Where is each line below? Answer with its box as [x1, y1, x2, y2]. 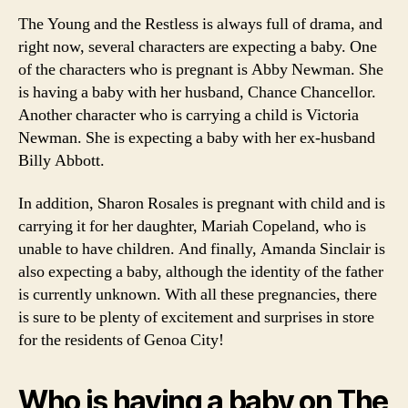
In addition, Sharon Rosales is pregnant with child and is [18, 193, 385, 214]
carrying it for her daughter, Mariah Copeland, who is [18, 216, 366, 237]
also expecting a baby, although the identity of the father [18, 261, 383, 282]
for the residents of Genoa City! [18, 330, 224, 351]
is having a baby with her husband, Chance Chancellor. [18, 81, 376, 103]
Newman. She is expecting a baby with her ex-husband [18, 127, 375, 148]
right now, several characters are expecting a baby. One [18, 36, 377, 57]
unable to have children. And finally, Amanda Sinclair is [18, 239, 385, 260]
